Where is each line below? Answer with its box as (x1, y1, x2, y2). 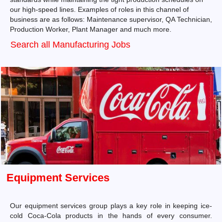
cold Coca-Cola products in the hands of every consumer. (10, 212, 212, 220)
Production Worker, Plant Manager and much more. (10, 25, 173, 33)
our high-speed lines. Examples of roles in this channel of (10, 5, 189, 13)
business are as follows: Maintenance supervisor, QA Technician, (10, 15, 212, 23)
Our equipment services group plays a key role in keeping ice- (10, 202, 212, 210)
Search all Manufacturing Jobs (10, 40, 130, 50)
